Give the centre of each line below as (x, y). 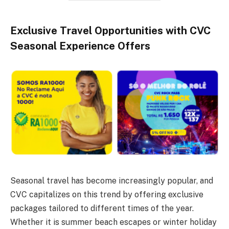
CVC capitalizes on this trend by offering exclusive (107, 194)
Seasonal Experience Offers (80, 46)
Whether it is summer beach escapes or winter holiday (113, 222)
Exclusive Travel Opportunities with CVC (110, 31)
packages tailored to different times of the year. (102, 208)
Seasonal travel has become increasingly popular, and (112, 180)
